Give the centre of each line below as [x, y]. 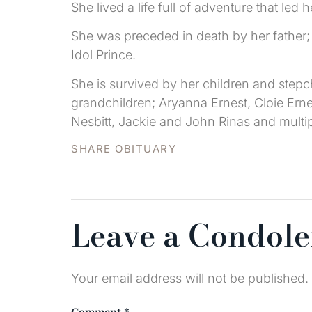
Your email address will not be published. [190, 278]
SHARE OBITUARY [124, 148]
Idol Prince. [103, 55]
